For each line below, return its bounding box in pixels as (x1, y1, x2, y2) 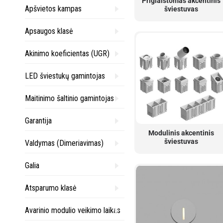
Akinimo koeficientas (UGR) (25, 49, 110, 58)
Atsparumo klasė (25, 183, 77, 193)
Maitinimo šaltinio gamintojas (25, 94, 114, 103)
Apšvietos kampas (25, 4, 82, 13)
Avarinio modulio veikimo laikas (25, 206, 120, 215)
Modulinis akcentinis (148, 129, 214, 137)
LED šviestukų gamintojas (25, 71, 105, 81)
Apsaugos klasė (25, 26, 73, 36)
